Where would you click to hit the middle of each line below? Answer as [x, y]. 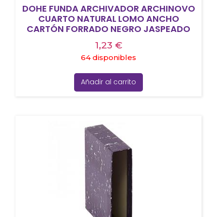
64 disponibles [108, 58]
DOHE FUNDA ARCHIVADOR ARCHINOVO [108, 9]
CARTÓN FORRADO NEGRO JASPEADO [108, 29]
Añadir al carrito [108, 82]
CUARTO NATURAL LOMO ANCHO [108, 19]
